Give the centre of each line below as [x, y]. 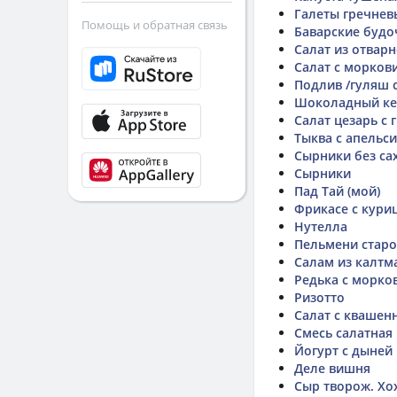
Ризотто [319, 297]
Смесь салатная [343, 333]
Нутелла [321, 226]
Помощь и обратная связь [155, 25]
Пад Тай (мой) [337, 191]
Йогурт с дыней [343, 350]
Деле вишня [332, 368]
